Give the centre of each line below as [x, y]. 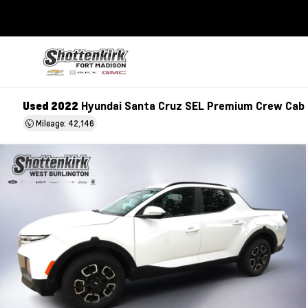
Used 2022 [51, 106]
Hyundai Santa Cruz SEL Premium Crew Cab [192, 106]
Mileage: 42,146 [64, 123]
